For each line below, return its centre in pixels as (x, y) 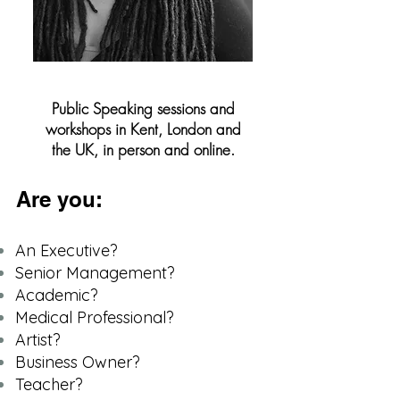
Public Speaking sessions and (143, 108)
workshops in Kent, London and (143, 129)
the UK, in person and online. (143, 150)
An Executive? (67, 250)
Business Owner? (78, 362)
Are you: (59, 199)
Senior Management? (95, 273)
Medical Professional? (95, 317)
